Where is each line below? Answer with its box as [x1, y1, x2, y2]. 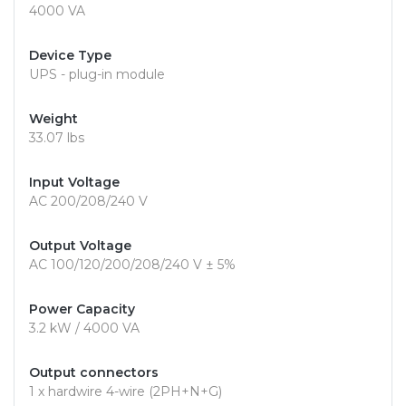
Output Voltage [29, 237, 131, 255]
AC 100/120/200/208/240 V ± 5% [29, 256, 236, 274]
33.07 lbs [29, 130, 84, 147]
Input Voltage [29, 174, 120, 191]
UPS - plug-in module [29, 66, 165, 83]
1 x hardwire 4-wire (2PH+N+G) [29, 383, 222, 401]
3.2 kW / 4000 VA [29, 320, 140, 337]
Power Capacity [29, 301, 135, 318]
